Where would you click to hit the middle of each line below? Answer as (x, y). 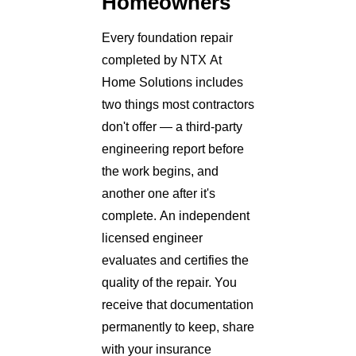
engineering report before (173, 149)
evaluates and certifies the (175, 260)
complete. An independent (176, 215)
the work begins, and (160, 171)
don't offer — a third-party (172, 126)
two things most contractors (178, 104)
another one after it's (159, 193)
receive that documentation (178, 304)
